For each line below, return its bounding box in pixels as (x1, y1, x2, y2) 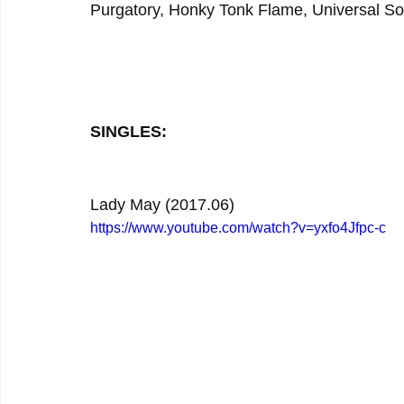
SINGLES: (90, 123, 167, 141)
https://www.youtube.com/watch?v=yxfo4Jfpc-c (90, 220, 386, 235)
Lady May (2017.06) (90, 196, 234, 214)
